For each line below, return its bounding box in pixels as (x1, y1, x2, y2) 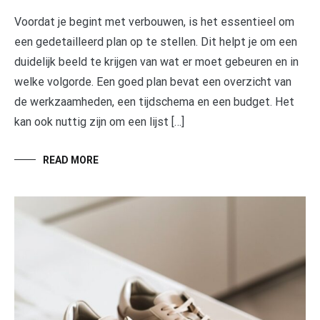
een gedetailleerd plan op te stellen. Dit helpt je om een (14, 35, 297, 49)
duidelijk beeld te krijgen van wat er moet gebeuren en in (14, 55, 299, 69)
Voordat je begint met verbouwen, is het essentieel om (14, 15, 294, 29)
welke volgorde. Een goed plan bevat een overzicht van (14, 75, 291, 89)
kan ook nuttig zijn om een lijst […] (14, 115, 184, 129)
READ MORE (43, 154, 99, 166)
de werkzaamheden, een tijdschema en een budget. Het (14, 95, 294, 109)
